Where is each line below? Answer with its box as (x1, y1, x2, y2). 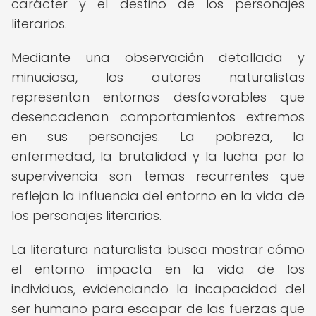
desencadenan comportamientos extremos (11, 108, 305, 126)
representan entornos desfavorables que (11, 88, 305, 106)
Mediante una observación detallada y (11, 49, 305, 66)
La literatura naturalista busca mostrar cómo (11, 241, 305, 258)
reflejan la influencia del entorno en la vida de (11, 187, 305, 205)
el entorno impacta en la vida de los (11, 260, 305, 278)
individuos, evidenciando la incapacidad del (11, 280, 305, 298)
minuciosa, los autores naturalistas (11, 68, 305, 86)
